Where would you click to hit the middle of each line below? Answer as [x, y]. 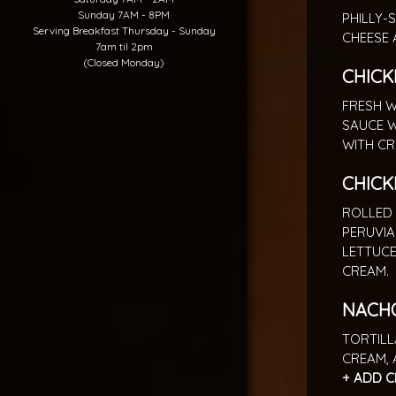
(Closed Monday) [124, 62]
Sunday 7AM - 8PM [124, 14]
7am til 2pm [124, 46]
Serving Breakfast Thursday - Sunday [124, 30]
